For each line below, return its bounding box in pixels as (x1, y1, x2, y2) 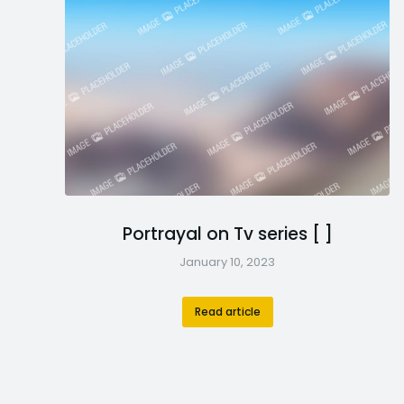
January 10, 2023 (179, 252, 275, 271)
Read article (194, 303, 261, 319)
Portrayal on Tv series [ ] (122, 221, 333, 246)
